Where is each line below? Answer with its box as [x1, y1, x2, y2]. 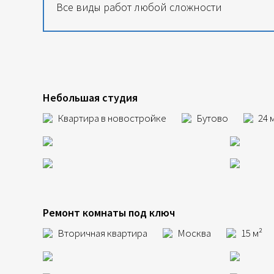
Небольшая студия [43, 91, 138, 105]
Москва [177, 226, 211, 240]
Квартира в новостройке [57, 111, 166, 125]
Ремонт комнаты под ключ [43, 206, 175, 220]
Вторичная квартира [57, 226, 147, 240]
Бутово [196, 111, 228, 125]
